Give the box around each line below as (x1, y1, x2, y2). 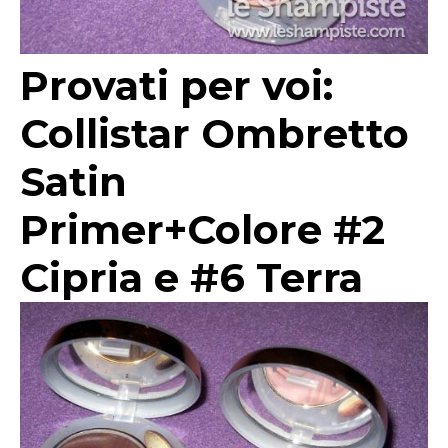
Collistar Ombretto (20, 109, 409, 159)
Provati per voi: (20, 61, 333, 111)
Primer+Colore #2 (20, 205, 385, 255)
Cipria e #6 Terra (20, 253, 363, 303)
